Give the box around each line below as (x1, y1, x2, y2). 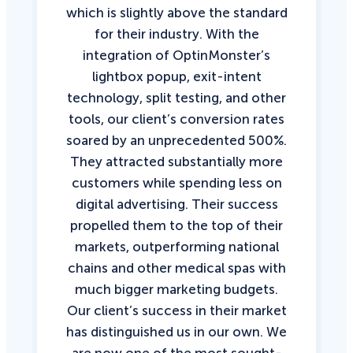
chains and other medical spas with (67, 259, 286, 276)
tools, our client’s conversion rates (69, 110, 284, 127)
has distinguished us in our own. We (66, 323, 287, 340)
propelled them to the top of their (70, 217, 283, 233)
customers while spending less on (71, 174, 282, 191)
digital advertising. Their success (75, 195, 278, 212)
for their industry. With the (94, 25, 259, 42)
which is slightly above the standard (65, 4, 288, 20)
